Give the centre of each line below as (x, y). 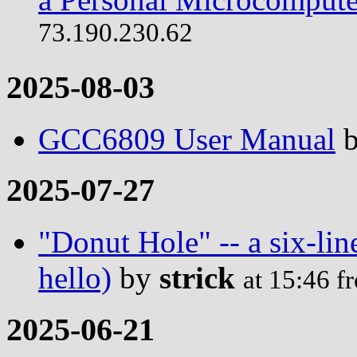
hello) (75, 278)
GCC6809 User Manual (187, 139)
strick (197, 278)
